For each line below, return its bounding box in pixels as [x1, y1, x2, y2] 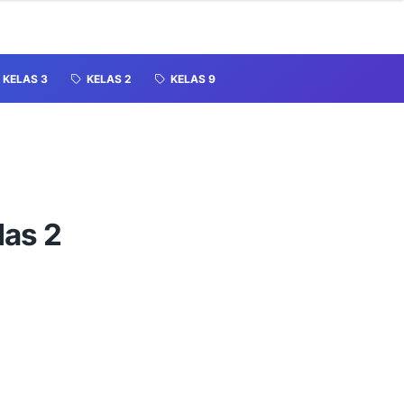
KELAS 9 [170, 72, 216, 87]
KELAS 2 [87, 72, 132, 87]
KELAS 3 [3, 72, 48, 87]
